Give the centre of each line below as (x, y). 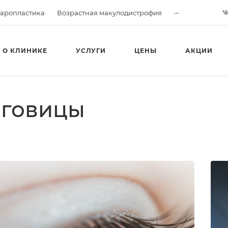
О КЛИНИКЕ (25, 51)
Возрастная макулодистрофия (109, 12)
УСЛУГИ (91, 51)
